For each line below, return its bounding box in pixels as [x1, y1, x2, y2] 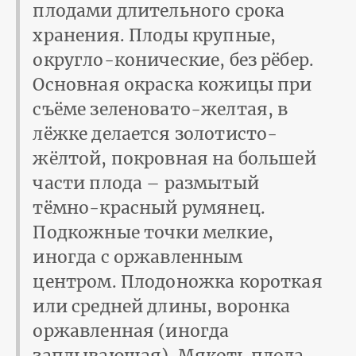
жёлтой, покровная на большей [33, 148, 316, 170]
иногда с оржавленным [33, 246, 243, 269]
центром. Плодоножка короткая [33, 271, 323, 293]
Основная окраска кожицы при [33, 74, 312, 96]
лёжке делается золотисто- [33, 123, 278, 145]
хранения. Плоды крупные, [33, 25, 277, 47]
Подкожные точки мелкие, [33, 222, 273, 244]
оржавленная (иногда [33, 320, 230, 342]
